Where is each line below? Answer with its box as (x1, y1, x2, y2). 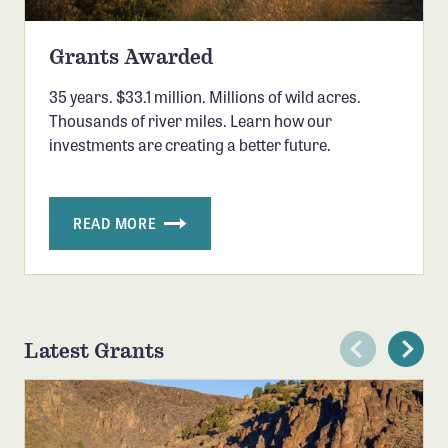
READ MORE (73, 212, 160, 233)
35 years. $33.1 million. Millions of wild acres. (49, 84, 361, 108)
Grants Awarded (49, 44, 213, 69)
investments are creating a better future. (49, 132, 331, 156)
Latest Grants (24, 338, 164, 363)
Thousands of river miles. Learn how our (49, 108, 332, 132)
